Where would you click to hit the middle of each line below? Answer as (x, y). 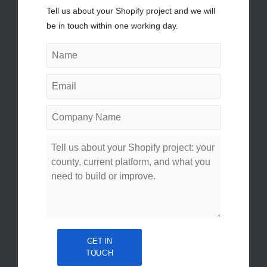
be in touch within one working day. (112, 26)
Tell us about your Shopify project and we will (131, 11)
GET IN (100, 241)
